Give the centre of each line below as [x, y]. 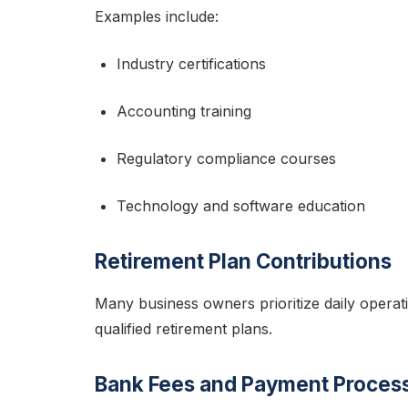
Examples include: [157, 16]
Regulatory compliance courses [226, 158]
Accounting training [184, 111]
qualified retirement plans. [184, 329]
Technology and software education [241, 206]
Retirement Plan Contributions [243, 261]
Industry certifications [191, 64]
